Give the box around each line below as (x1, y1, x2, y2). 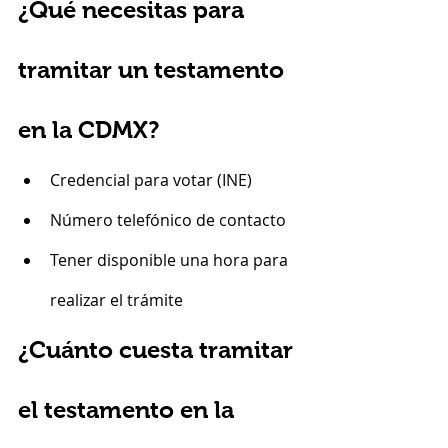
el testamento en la (18, 396, 240, 423)
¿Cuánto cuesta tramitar (18, 336, 299, 363)
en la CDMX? (18, 116, 159, 143)
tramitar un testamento (18, 56, 290, 83)
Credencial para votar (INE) (50, 169, 252, 191)
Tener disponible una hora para (50, 249, 292, 271)
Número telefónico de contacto (50, 209, 286, 231)
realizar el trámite (50, 289, 183, 311)
